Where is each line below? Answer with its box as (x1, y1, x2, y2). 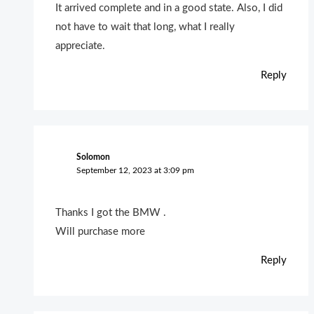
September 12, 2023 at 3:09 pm (76, 166, 194, 175)
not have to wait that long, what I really (55, 22, 235, 33)
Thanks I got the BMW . (55, 207, 167, 218)
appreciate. (55, 41, 106, 52)
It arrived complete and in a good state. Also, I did (55, 3, 283, 14)
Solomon (76, 153, 110, 162)
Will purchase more (55, 226, 146, 237)
